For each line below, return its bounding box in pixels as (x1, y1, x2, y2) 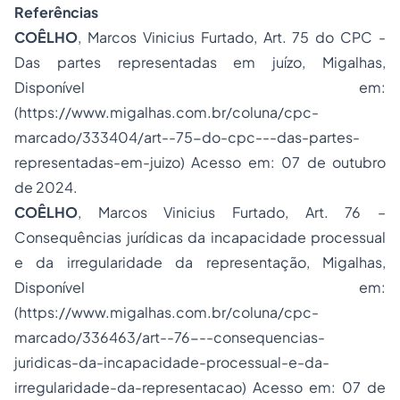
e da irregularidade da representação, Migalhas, (14, 253, 386, 271)
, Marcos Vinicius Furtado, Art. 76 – (78, 203, 386, 221)
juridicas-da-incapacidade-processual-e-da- (14, 353, 329, 371)
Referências (14, 3, 98, 21)
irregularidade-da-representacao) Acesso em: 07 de (14, 378, 386, 396)
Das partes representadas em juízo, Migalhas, (14, 53, 386, 71)
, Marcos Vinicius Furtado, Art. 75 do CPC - (78, 28, 386, 46)
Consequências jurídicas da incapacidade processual (14, 228, 386, 246)
